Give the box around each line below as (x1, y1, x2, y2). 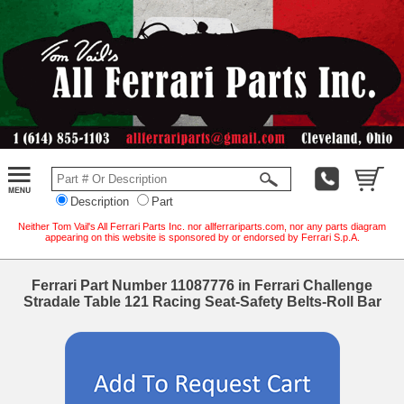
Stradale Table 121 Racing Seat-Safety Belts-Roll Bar (23, 293, 381, 309)
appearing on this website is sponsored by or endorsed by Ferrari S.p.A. (44, 231, 360, 243)
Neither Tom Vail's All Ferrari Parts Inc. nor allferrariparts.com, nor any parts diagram (18, 220, 386, 232)
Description (70, 194, 129, 208)
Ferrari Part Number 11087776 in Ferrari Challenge (32, 277, 372, 293)
